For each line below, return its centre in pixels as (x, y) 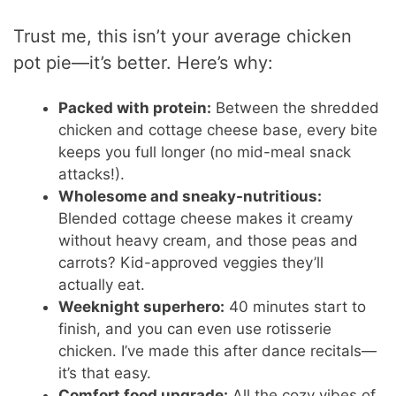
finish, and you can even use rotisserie (195, 329)
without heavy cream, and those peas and (209, 241)
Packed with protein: (135, 108)
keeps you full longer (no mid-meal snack (205, 152)
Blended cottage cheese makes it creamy (206, 219)
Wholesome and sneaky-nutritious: (190, 197)
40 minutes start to (296, 307)
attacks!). (92, 175)
